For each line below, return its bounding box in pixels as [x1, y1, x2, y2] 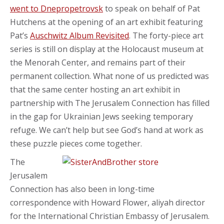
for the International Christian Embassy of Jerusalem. [10, 210, 209, 221]
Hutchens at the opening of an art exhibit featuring [10, 16, 203, 27]
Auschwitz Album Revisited [30, 29, 129, 41]
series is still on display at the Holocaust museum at [10, 43, 203, 54]
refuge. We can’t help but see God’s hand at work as [10, 124, 203, 135]
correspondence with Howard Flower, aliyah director [10, 196, 205, 208]
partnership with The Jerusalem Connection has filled [10, 97, 209, 108]
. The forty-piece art [129, 29, 203, 41]
